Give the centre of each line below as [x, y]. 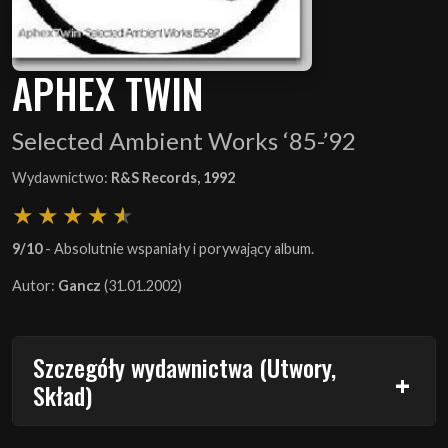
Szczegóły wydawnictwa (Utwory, [184, 366]
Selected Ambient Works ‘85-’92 [184, 140]
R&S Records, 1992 [173, 177]
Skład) [62, 394]
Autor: [35, 285]
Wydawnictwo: [61, 177]
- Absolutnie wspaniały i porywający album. [178, 248]
